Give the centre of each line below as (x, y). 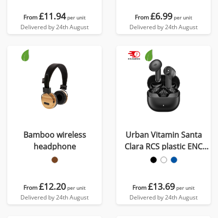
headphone (54, 146)
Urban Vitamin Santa (163, 135)
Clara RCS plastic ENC (163, 146)
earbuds (163, 158)
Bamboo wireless (54, 135)
